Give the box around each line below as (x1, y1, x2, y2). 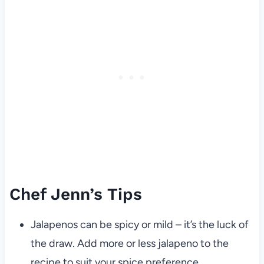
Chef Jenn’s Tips (9, 184, 142, 204)
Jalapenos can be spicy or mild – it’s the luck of (30, 218, 249, 232)
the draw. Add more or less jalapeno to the (30, 237, 229, 250)
